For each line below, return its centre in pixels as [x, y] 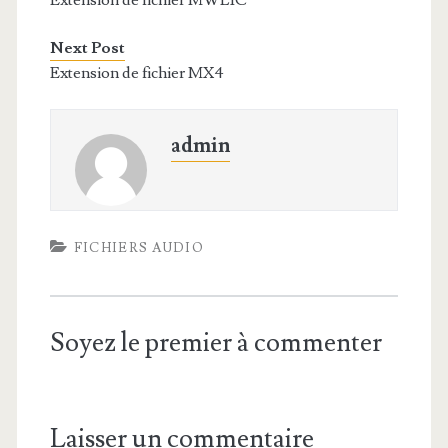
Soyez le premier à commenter [215, 343]
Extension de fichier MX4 [136, 73]
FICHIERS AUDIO [138, 248]
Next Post [87, 48]
